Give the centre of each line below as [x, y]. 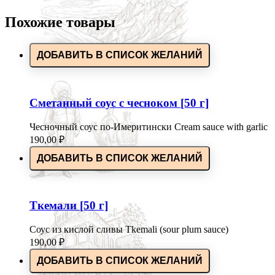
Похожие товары [60, 22]
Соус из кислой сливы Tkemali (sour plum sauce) [129, 230]
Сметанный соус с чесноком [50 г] [119, 103]
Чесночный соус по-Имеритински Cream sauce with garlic [149, 126]
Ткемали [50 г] [69, 206]
